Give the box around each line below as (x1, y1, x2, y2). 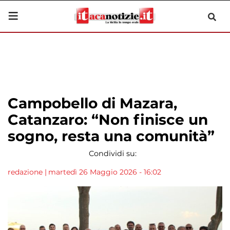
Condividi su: (88, 149, 137, 158)
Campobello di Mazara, (8, 94, 177, 112)
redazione (8, 167, 43, 177)
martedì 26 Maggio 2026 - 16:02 (48, 167, 161, 177)
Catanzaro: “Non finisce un (8, 111, 208, 128)
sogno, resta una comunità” (8, 127, 215, 145)
